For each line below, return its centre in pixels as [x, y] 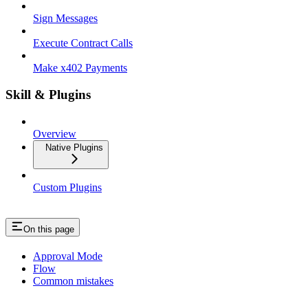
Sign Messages [65, 19]
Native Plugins [74, 147]
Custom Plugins [67, 187]
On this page [49, 230]
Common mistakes [73, 281]
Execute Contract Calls [83, 43]
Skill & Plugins [48, 94]
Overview [55, 133]
